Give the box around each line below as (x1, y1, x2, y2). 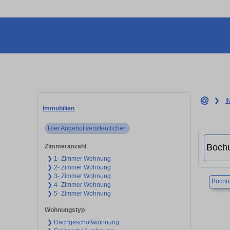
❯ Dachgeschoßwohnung (47, 218, 120, 226)
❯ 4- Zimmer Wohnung (47, 181, 111, 188)
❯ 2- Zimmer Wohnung (47, 163, 111, 171)
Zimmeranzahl (44, 142, 86, 150)
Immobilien (43, 104, 74, 112)
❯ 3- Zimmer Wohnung (47, 172, 111, 180)
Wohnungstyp (44, 206, 85, 214)
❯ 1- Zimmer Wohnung (47, 155, 111, 162)
